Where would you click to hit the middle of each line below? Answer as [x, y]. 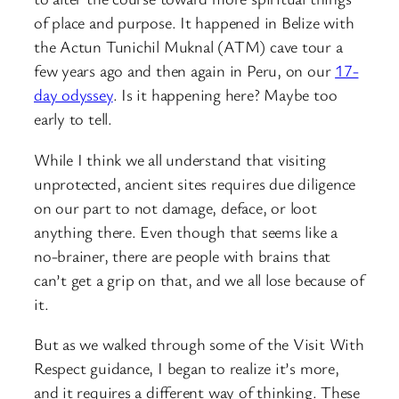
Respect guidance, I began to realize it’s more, [187, 368]
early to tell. [73, 119]
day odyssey [73, 95]
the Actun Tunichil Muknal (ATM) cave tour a [188, 47]
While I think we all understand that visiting [180, 159]
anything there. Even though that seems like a [186, 231]
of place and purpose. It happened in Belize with [194, 23]
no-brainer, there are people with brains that [183, 255]
